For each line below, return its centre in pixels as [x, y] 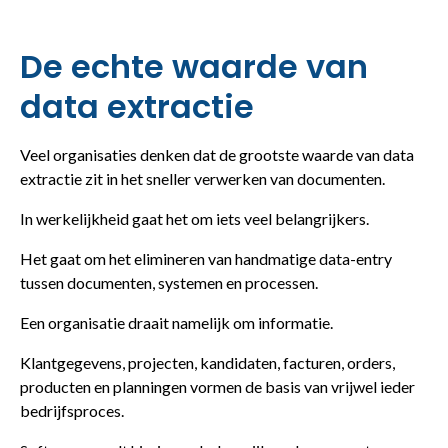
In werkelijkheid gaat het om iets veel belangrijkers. [194, 218]
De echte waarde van [194, 66]
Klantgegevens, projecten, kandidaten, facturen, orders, [207, 362]
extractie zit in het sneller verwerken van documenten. [202, 178]
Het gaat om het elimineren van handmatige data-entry [206, 258]
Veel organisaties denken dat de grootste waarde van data [217, 154]
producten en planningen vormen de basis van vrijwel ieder [217, 386]
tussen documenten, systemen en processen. [169, 282]
